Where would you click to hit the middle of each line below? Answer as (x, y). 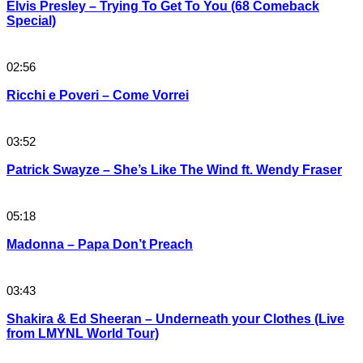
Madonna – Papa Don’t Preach (100, 245)
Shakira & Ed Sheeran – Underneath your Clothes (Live (175, 319)
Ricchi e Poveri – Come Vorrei (98, 96)
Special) (31, 21)
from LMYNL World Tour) (83, 334)
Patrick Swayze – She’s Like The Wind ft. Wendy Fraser (174, 170)
